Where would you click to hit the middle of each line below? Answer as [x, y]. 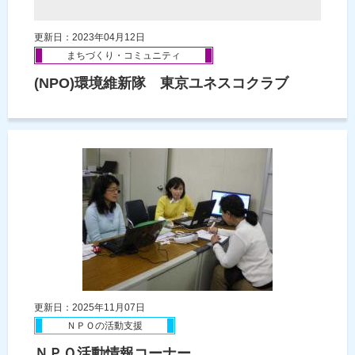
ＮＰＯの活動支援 [105, 325]
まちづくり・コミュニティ [124, 55]
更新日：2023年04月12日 [90, 37]
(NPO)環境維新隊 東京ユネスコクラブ [161, 83]
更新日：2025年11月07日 [90, 307]
